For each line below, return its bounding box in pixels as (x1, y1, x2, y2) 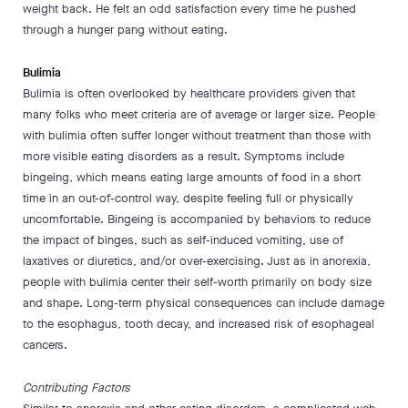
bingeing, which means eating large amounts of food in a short (23, 169, 361, 185)
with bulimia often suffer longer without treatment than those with (23, 127, 371, 143)
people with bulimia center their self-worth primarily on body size (23, 274, 372, 290)
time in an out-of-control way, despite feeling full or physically (23, 190, 353, 206)
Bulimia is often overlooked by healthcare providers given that (23, 86, 355, 101)
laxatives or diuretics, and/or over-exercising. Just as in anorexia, (23, 253, 371, 269)
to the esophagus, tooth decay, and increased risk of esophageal (23, 316, 374, 331)
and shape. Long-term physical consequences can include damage (23, 295, 384, 311)
